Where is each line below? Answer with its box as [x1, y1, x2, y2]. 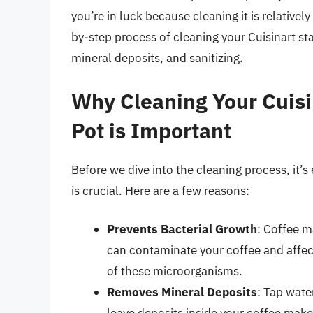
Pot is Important [71, 116, 231, 144]
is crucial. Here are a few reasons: [71, 182, 249, 198]
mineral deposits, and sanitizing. [71, 50, 243, 66]
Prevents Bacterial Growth [107, 221, 257, 238]
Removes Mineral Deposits [107, 284, 257, 300]
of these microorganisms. [107, 263, 242, 279]
